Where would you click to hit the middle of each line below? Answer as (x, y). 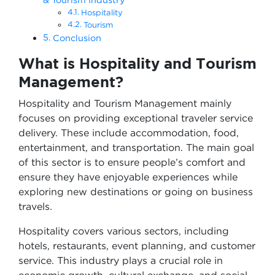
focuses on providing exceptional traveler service (136, 118)
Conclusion (79, 38)
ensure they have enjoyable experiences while (128, 177)
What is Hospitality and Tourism (137, 63)
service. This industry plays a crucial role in (121, 260)
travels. (35, 206)
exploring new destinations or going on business (136, 192)
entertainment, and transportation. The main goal (136, 147)
